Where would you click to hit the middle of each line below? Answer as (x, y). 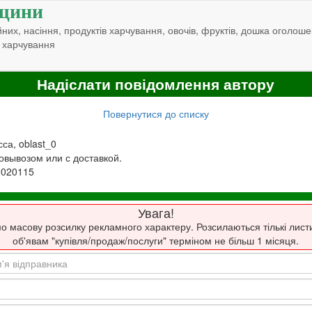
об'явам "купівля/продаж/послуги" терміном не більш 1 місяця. (156, 241)
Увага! (156, 213)
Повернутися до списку (156, 113)
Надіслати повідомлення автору (156, 84)
